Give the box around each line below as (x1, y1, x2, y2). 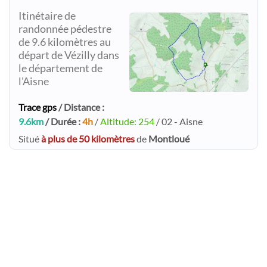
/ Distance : (57, 101, 104, 113)
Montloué (148, 133, 190, 144)
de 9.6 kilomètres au (18, 36, 111, 48)
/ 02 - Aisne (154, 116, 203, 127)
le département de (18, 62, 103, 74)
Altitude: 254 (100, 116, 154, 127)
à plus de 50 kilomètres (41, 133, 135, 144)
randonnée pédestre (18, 23, 111, 35)
